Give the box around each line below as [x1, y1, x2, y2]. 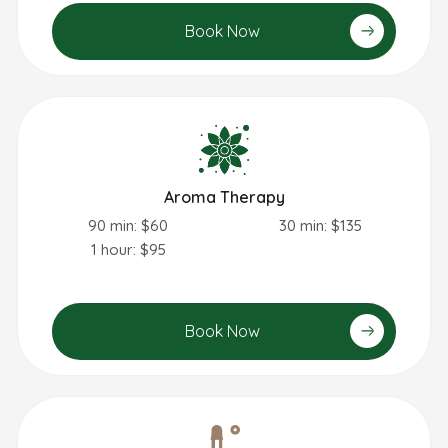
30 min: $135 [278, 216, 362, 236]
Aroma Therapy [163, 187, 285, 208]
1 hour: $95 [90, 240, 166, 260]
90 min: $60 [88, 216, 168, 236]
